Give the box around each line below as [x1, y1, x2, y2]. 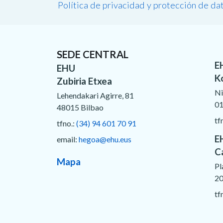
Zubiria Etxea [57, 75, 112, 87]
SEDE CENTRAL [57, 48, 128, 60]
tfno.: [57, 118, 76, 128]
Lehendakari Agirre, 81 [57, 90, 134, 100]
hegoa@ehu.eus [79, 134, 131, 144]
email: [57, 134, 79, 144]
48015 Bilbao [57, 102, 104, 112]
